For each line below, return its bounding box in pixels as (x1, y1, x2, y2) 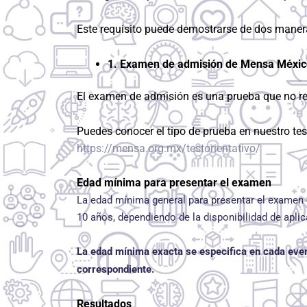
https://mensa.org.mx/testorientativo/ (77, 141, 260, 155)
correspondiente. (77, 263, 154, 276)
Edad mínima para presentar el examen (77, 176, 271, 190)
